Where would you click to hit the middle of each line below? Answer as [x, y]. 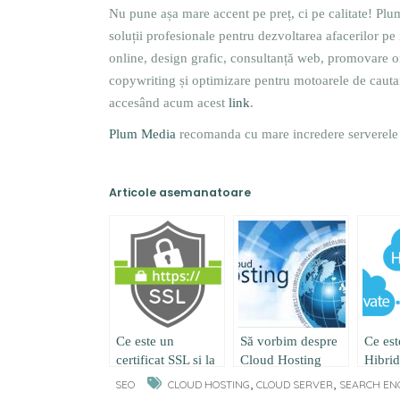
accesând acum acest [169, 103]
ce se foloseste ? [161, 379]
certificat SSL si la [166, 360]
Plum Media [142, 134]
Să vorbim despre [289, 341]
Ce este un [145, 341]
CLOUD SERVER [295, 384]
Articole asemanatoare [180, 192]
